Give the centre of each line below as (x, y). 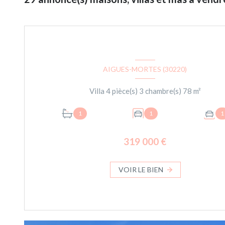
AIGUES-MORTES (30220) (145, 69)
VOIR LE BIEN (141, 169)
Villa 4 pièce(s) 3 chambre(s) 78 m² (197, 91)
